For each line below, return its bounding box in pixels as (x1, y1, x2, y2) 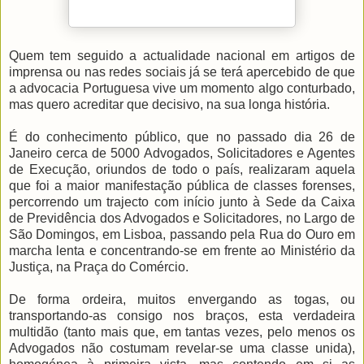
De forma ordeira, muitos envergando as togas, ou (9, 292, 355, 307)
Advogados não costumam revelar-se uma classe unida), (9, 341, 355, 356)
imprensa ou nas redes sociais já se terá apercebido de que (9, 65, 355, 80)
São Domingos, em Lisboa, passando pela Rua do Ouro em (9, 227, 355, 242)
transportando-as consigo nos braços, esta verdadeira (9, 309, 355, 323)
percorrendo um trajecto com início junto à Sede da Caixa (9, 195, 355, 210)
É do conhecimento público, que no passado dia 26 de (9, 130, 355, 145)
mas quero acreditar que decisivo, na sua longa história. (9, 97, 330, 112)
